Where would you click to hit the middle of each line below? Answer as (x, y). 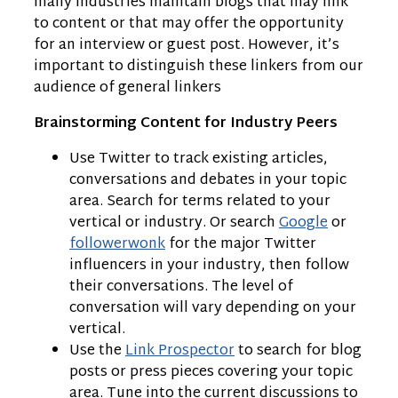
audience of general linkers (127, 88)
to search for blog (298, 351)
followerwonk (117, 244)
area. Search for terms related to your (200, 202)
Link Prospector (180, 351)
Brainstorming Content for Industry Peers (186, 123)
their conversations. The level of (181, 287)
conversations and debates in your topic (208, 180)
